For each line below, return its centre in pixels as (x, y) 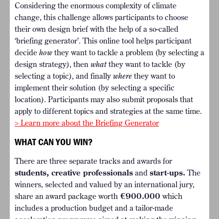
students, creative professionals (74, 173)
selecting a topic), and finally (64, 76)
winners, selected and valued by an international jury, (105, 185)
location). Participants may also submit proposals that (104, 99)
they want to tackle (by (147, 64)
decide (27, 53)
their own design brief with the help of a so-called (97, 29)
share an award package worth (66, 196)
